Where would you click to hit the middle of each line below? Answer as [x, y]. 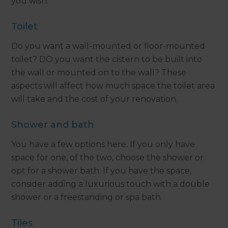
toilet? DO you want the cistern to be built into [107, 59]
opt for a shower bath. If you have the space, [102, 170]
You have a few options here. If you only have [103, 144]
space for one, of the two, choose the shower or [108, 157]
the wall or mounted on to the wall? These [99, 72]
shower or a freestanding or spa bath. [87, 197]
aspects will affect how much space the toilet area [113, 85]
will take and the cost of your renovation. [95, 99]
